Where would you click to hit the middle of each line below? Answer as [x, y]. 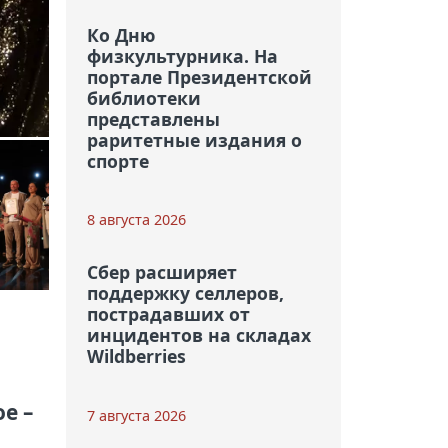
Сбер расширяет [161, 272]
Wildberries [136, 356]
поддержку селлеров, [185, 293]
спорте [117, 161]
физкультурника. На [182, 56]
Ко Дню [120, 35]
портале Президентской [199, 77]
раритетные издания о [194, 140]
